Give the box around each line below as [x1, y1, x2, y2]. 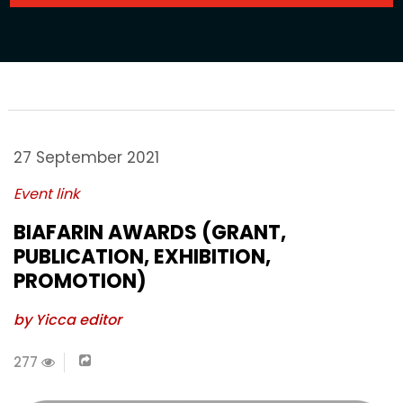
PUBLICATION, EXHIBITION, [13, 243, 271, 271]
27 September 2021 [13, 147, 159, 168]
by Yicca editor [13, 309, 121, 330]
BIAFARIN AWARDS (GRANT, [13, 219, 286, 246]
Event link [13, 184, 79, 204]
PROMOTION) [13, 267, 147, 295]
